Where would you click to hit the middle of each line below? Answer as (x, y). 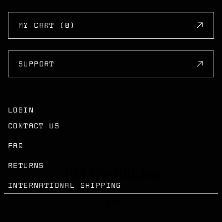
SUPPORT (36, 64)
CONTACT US (34, 126)
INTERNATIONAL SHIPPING (65, 185)
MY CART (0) (47, 25)
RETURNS (26, 166)
